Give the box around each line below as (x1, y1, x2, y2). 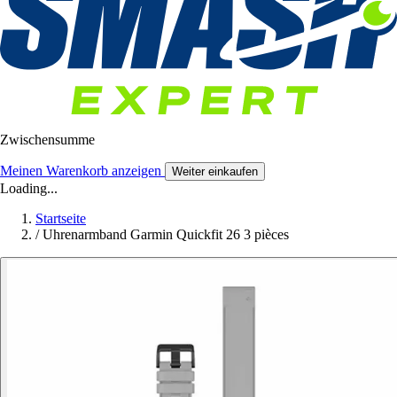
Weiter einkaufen (172, 165, 258, 179)
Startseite (35, 211, 86, 227)
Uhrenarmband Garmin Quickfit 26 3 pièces (43, 227, 289, 243)
